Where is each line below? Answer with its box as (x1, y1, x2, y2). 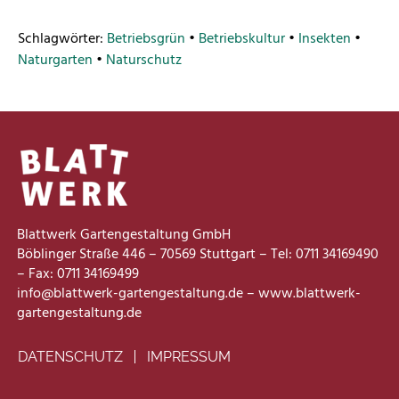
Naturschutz (106, 49, 182, 73)
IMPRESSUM (146, 347, 231, 365)
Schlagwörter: (18, 28, 107, 52)
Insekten (298, 28, 351, 52)
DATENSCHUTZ (18, 347, 124, 365)
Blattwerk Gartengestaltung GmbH (17, 223, 232, 247)
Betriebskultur (199, 28, 285, 52)
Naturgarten (18, 49, 93, 73)
